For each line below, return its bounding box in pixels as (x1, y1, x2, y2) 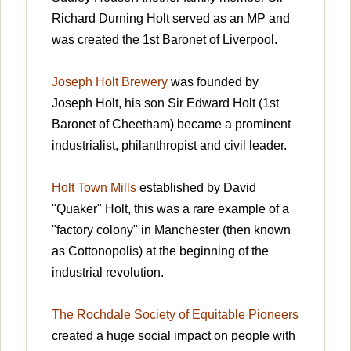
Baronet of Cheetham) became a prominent (52, 117, 291, 131)
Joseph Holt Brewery (52, 74, 168, 89)
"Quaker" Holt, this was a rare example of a (52, 201, 289, 215)
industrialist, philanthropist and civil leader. (52, 138, 287, 152)
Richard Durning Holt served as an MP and (52, 11, 290, 25)
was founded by (168, 74, 259, 89)
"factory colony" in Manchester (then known (52, 223, 291, 237)
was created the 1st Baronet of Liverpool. (52, 32, 277, 46)
